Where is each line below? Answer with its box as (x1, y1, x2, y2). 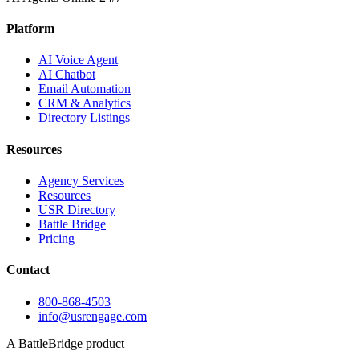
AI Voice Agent (38, 53, 118, 67)
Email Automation (38, 82, 131, 96)
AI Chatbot (38, 67, 95, 82)
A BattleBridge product (6, 336, 124, 350)
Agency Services (38, 174, 124, 188)
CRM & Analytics (38, 96, 131, 111)
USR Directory (38, 203, 115, 216)
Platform (6, 22, 54, 36)
